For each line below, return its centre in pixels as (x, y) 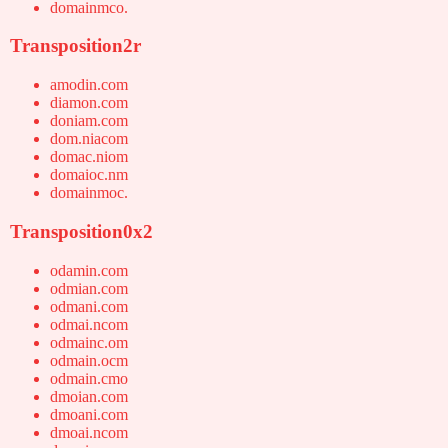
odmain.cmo (89, 378)
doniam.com (89, 121)
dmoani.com (89, 414)
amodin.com (89, 85)
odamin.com (89, 270)
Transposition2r (75, 46)
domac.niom (89, 157)
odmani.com (89, 306)
